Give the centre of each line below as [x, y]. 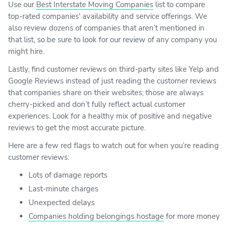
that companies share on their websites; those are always [106, 92]
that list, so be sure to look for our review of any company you [112, 39]
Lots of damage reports [68, 175]
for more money [192, 216]
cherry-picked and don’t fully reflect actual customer [97, 104]
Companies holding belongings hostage [96, 216]
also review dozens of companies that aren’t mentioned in [106, 28]
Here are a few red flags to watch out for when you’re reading [113, 145]
